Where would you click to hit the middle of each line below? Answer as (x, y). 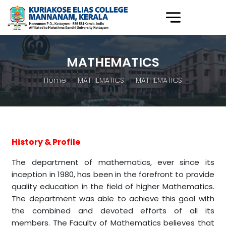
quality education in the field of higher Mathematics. (113, 186)
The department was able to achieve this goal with (113, 198)
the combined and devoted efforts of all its (113, 210)
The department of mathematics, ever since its (113, 162)
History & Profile (46, 142)
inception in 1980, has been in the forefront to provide (113, 174)
